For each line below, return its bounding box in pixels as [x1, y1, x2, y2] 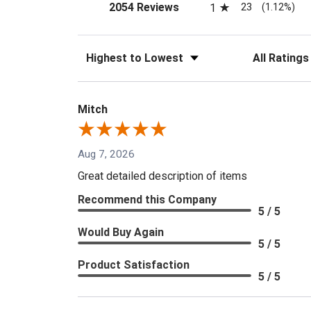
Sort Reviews [77, 47, 140, 60]
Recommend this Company [78, 192, 217, 206]
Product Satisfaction [78, 258, 190, 271]
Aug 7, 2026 [78, 147, 135, 160]
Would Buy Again [78, 225, 164, 239]
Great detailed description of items [78, 169, 247, 183]
